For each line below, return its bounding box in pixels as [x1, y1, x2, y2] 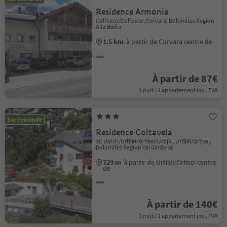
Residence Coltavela [96, 127, 173, 138]
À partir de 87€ [152, 72, 218, 85]
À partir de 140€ [146, 198, 218, 210]
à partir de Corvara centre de [126, 37, 213, 46]
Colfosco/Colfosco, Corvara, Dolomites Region [96, 17, 215, 24]
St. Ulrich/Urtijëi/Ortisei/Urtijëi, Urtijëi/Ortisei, [96, 137, 212, 145]
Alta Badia [96, 23, 122, 30]
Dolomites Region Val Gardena [96, 143, 173, 151]
